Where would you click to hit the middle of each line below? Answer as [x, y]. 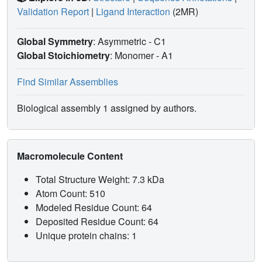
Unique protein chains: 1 [86, 236]
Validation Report [53, 12]
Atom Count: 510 [72, 194]
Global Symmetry [55, 42]
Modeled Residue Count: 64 [95, 208]
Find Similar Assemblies [68, 82]
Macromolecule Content [71, 156]
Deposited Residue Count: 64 [98, 222]
